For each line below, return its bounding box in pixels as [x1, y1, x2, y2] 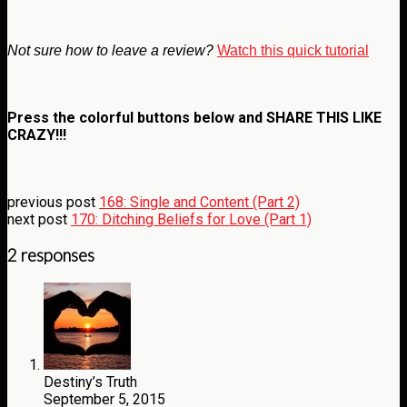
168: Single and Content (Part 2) [99, 194, 300, 212]
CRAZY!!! [7, 126, 66, 144]
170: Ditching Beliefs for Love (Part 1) [71, 211, 312, 229]
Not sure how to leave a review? [7, 42, 213, 58]
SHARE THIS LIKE [266, 109, 382, 127]
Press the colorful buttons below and [7, 109, 266, 127]
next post [7, 211, 71, 229]
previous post [7, 194, 99, 212]
